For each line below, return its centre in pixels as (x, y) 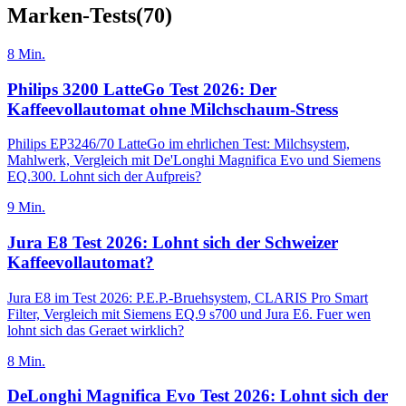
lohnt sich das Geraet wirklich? (96, 330)
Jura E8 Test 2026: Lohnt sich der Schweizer (173, 242)
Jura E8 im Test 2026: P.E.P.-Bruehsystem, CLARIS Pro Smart (188, 297)
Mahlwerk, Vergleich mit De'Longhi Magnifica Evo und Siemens (194, 160)
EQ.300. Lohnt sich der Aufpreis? (104, 177)
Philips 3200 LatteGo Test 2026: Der (142, 89)
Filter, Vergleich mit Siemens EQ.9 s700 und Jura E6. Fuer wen (189, 314)
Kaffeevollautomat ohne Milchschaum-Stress (173, 109)
